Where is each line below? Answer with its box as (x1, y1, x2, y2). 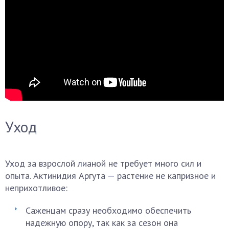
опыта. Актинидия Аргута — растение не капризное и (5, 170, 216, 181)
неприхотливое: (5, 182, 67, 194)
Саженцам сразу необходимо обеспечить (26, 204, 191, 216)
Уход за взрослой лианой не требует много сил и (5, 157, 201, 169)
